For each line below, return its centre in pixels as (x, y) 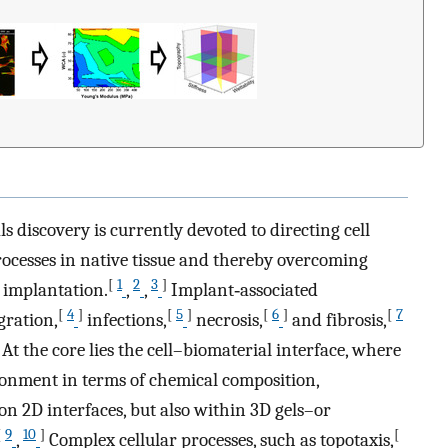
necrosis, (227, 320)
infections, (125, 320)
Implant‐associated (242, 290)
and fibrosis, (337, 320)
